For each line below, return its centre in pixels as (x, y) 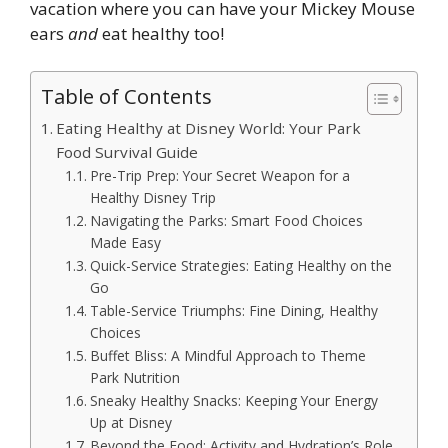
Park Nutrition (134, 378)
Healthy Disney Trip (152, 198)
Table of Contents (126, 96)
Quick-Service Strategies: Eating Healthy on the (240, 266)
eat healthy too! (161, 33)
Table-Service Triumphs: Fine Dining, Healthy (233, 311)
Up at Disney (130, 423)
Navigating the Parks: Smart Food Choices (226, 221)
